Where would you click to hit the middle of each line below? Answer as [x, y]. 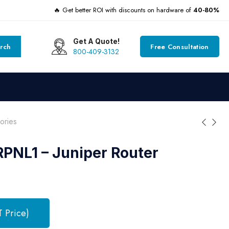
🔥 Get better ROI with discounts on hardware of [123, 10]
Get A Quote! [97, 41]
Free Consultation [180, 47]
